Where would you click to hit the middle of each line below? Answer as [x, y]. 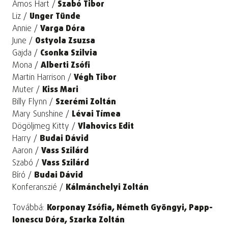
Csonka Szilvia [69, 54]
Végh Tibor [95, 78]
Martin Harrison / [43, 78]
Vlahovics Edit [106, 127]
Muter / [27, 90]
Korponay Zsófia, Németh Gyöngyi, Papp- [130, 208]
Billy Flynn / [34, 103]
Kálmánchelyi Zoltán [107, 188]
